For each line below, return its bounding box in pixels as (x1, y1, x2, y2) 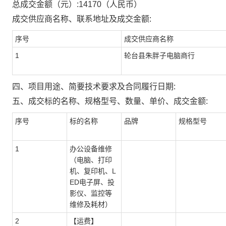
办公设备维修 (70, 145, 112, 153)
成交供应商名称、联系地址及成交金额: (12, 15, 151, 23)
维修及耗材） (70, 200, 112, 208)
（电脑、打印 (70, 156, 112, 164)
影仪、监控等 (70, 189, 112, 197)
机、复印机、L (70, 167, 116, 175)
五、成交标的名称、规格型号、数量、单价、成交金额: (12, 97, 208, 105)
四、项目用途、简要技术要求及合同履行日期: (12, 82, 176, 91)
